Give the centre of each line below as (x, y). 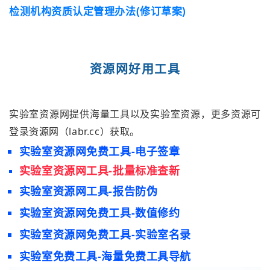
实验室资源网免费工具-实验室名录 (105, 234)
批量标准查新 (146, 170)
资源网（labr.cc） (70, 131)
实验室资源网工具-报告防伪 (88, 191)
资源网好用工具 (135, 69)
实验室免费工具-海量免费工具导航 (105, 256)
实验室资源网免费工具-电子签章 (99, 151)
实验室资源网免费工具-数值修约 (99, 212)
